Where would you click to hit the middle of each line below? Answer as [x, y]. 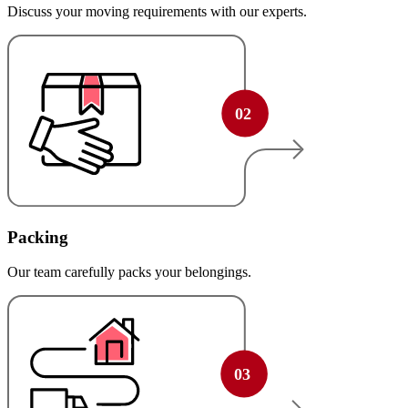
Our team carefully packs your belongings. [129, 272]
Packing [38, 237]
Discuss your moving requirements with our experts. [157, 12]
